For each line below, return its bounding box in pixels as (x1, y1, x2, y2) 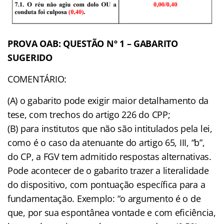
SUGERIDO (7, 51, 52, 63)
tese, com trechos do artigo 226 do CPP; (7, 108, 170, 120)
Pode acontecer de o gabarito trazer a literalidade (7, 164, 209, 176)
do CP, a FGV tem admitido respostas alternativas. (7, 150, 211, 162)
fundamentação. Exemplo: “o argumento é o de (7, 192, 201, 204)
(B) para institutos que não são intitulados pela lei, (7, 122, 212, 134)
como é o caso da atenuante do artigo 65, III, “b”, (7, 136, 205, 148)
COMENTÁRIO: (7, 73, 67, 85)
